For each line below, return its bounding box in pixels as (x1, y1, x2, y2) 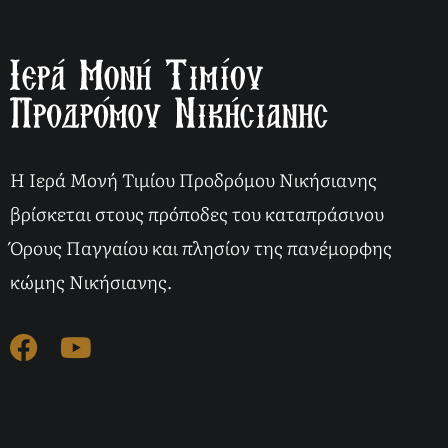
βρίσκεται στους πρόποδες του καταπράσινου (10, 200, 384, 227)
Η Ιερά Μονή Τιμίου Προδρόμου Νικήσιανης (10, 166, 377, 193)
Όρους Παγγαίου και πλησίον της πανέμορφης (10, 234, 392, 261)
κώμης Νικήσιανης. (10, 268, 172, 295)
